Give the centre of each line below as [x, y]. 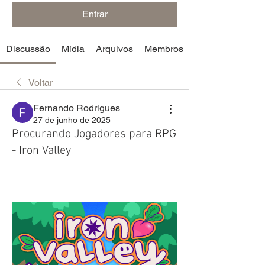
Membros [164, 49]
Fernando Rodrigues [77, 108]
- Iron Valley [41, 151]
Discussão [28, 49]
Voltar [41, 82]
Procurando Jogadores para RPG [94, 134]
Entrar [95, 14]
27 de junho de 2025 [72, 120]
